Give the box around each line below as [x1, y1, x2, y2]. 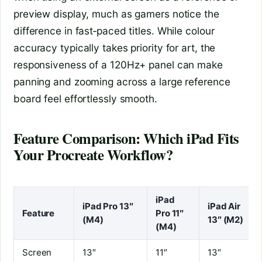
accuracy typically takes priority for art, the [13, 41, 216, 54]
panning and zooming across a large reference [13, 75, 230, 88]
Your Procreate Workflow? [13, 144, 173, 166]
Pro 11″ [156, 207, 184, 219]
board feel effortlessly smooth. [13, 92, 157, 105]
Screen [22, 246, 52, 258]
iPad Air [208, 200, 241, 212]
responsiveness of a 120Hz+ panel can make [13, 58, 223, 71]
